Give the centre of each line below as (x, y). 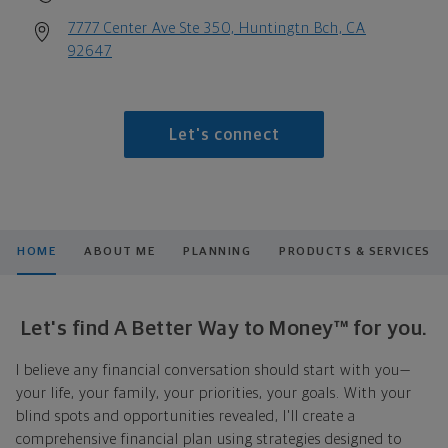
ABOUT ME (120, 251)
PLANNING (217, 251)
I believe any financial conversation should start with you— (213, 370)
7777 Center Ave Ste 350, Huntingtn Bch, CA (217, 28)
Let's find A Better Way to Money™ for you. (224, 328)
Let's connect (224, 135)
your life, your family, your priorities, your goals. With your (214, 393)
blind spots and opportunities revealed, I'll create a (186, 416)
